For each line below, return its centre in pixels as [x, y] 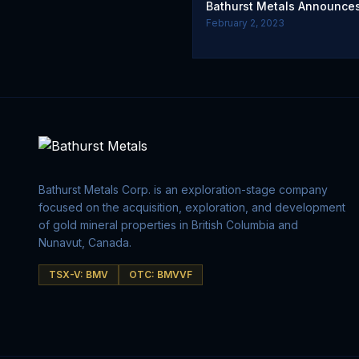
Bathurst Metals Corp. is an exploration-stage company [183, 190]
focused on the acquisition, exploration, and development [192, 207]
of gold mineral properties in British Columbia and [168, 225]
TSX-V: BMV [79, 274]
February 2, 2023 [245, 23]
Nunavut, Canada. [85, 242]
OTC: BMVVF [161, 274]
